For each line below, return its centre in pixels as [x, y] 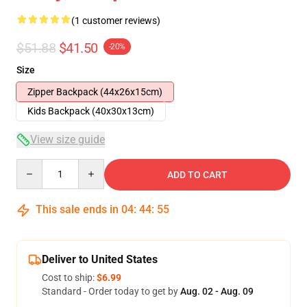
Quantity [35, 165]
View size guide [67, 139]
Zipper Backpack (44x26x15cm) [95, 92]
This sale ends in [77, 209]
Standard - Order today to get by [111, 291]
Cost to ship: [69, 278]
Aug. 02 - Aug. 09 [217, 291]
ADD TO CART [197, 175]
